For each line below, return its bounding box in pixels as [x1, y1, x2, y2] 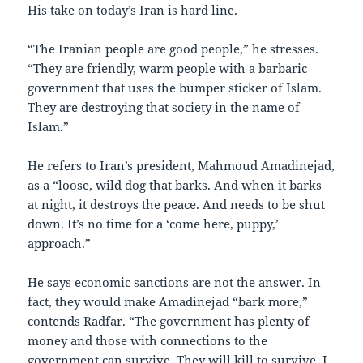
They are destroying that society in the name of [28, 99, 301, 116]
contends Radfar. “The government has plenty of [28, 313, 310, 330]
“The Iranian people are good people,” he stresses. [28, 41, 319, 58]
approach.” [28, 235, 92, 252]
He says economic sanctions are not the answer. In [28, 274, 322, 291]
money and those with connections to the [28, 332, 268, 349]
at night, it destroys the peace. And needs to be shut [28, 196, 326, 213]
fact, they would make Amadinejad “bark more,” [28, 293, 309, 310]
